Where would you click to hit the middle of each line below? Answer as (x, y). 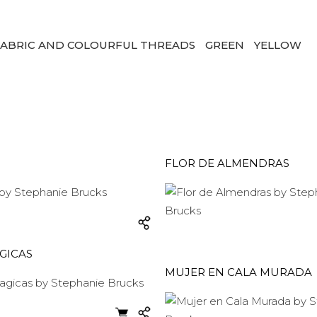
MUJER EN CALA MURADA (238, 272)
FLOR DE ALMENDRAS (227, 163)
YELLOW (278, 45)
